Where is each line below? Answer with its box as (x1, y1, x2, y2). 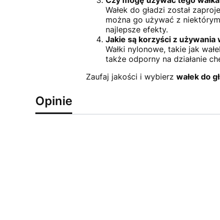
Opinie (35, 94, 72, 109)
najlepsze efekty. (105, 25, 168, 35)
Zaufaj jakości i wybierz (85, 72, 176, 82)
